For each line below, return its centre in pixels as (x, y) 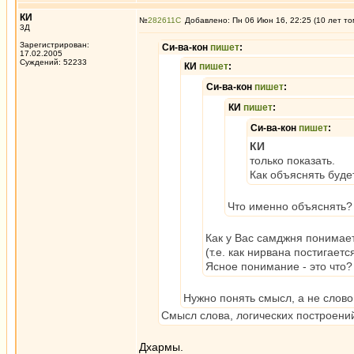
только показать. (292, 160)
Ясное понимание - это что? (279, 266)
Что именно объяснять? (290, 206)
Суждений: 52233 (53, 62)
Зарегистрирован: (55, 45)
